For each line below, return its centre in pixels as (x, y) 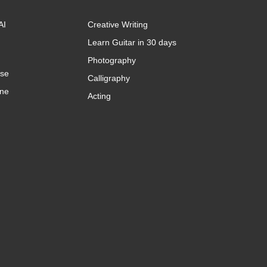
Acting (99, 96)
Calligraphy (108, 78)
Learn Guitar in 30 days (132, 42)
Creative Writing (117, 24)
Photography (111, 60)
